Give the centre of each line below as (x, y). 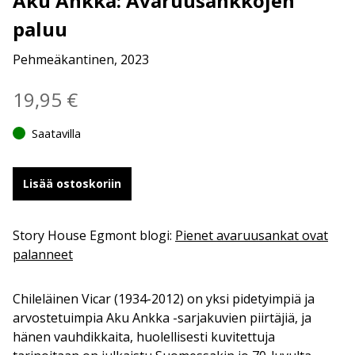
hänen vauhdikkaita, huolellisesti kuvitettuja (144, 336)
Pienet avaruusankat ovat (252, 235)
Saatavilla (56, 133)
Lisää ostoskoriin (72, 183)
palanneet (43, 254)
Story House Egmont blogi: (94, 235)
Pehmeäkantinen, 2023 (81, 59)
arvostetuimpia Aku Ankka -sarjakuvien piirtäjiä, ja (162, 317)
